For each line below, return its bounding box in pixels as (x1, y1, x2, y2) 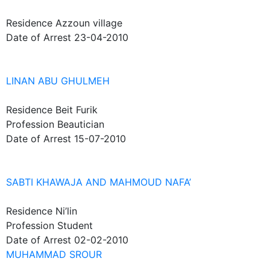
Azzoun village (55, 17, 122, 29)
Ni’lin (55, 205, 77, 217)
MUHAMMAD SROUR (6, 248, 102, 260)
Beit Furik (55, 104, 98, 116)
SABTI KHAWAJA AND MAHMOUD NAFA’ (6, 176, 191, 188)
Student (57, 219, 93, 231)
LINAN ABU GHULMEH (6, 75, 110, 87)
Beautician (57, 118, 104, 130)
